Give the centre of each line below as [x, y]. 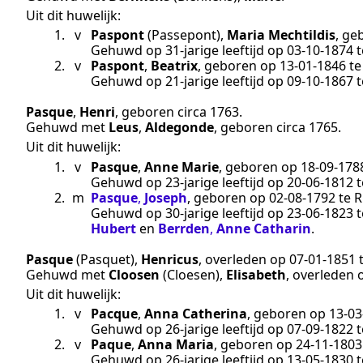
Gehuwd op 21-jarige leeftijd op [189, 81]
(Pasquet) [105, 259]
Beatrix [174, 66]
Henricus [170, 259]
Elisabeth [256, 274]
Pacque [114, 314]
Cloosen [134, 274]
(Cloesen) [191, 274]
